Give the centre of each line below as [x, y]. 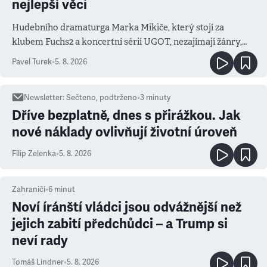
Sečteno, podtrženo [102, 98]
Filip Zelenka [34, 154]
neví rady [40, 240]
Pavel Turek [32, 62]
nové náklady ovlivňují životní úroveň [125, 132]
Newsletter [43, 98]
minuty [158, 98]
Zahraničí [29, 190]
